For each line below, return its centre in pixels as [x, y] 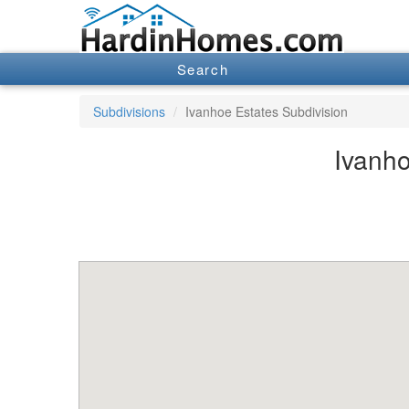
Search [203, 69]
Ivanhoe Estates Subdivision [267, 111]
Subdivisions [129, 111]
